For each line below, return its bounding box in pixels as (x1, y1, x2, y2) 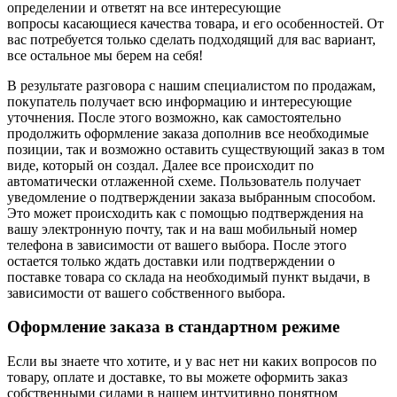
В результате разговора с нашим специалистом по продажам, (7, 77, 376, 93)
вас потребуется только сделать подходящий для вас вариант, (7, 31, 376, 47)
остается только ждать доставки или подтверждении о (7, 253, 335, 269)
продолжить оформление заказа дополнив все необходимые (7, 125, 369, 141)
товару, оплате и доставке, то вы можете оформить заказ (7, 369, 347, 385)
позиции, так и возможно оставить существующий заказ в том (7, 141, 385, 157)
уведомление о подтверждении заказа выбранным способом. (7, 189, 376, 205)
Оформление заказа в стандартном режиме (7, 317, 339, 337)
